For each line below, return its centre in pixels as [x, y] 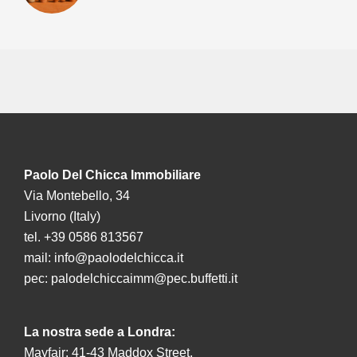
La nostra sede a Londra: [100, 332]
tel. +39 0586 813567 [85, 237]
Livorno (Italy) [62, 216]
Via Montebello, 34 [77, 196]
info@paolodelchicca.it [119, 258]
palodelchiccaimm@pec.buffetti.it [144, 279]
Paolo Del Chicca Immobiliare [112, 175]
